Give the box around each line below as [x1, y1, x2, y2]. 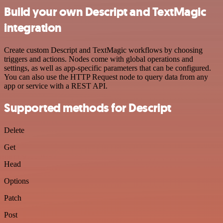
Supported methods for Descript [4, 100, 171, 116]
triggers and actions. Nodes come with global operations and [4, 54, 193, 63]
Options [4, 177, 29, 186]
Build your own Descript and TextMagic [4, 3, 206, 20]
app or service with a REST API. [4, 81, 108, 90]
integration [4, 19, 62, 36]
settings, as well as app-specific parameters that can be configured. [4, 63, 211, 72]
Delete [4, 126, 24, 135]
